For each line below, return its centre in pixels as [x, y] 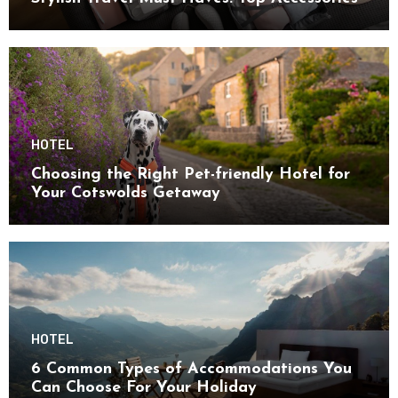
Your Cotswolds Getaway [125, 194]
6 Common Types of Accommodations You [191, 370]
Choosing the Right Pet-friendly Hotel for [190, 175]
